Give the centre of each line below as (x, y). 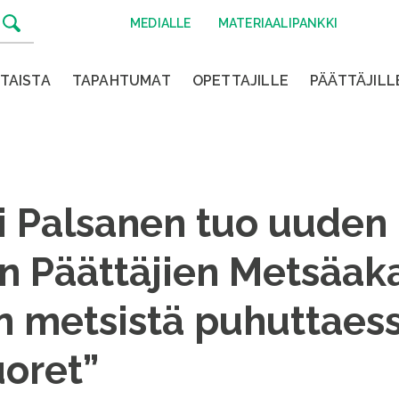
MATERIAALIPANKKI (277, 23)
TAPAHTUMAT (121, 81)
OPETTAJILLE (240, 81)
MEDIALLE (161, 23)
